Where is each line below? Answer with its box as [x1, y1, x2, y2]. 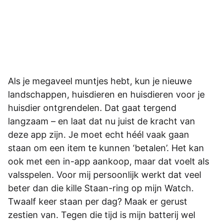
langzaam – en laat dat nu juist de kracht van [8, 115, 195, 126]
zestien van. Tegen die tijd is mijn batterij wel [8, 209, 195, 220]
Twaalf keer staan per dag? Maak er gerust [8, 196, 187, 207]
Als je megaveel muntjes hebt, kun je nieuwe [8, 75, 192, 86]
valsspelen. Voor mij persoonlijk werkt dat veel [8, 169, 201, 180]
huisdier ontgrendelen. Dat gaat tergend [8, 102, 176, 113]
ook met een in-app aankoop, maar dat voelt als [8, 156, 209, 166]
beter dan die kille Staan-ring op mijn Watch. [8, 182, 194, 193]
